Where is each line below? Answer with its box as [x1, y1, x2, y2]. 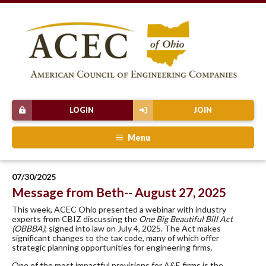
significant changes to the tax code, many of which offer [12, 232, 219, 243]
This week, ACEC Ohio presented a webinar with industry [12, 204, 226, 214]
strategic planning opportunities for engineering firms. [12, 242, 213, 252]
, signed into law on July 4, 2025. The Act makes [45, 223, 221, 233]
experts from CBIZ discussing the [12, 213, 139, 224]
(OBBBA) [12, 223, 45, 233]
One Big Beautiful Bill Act [139, 213, 233, 224]
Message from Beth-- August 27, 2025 [12, 184, 226, 199]
